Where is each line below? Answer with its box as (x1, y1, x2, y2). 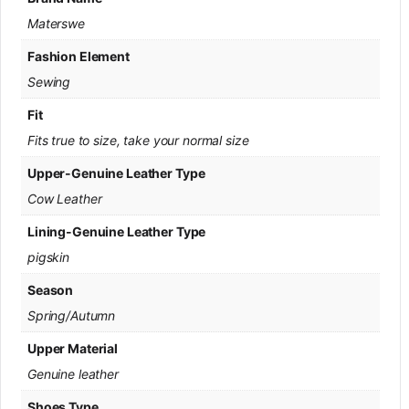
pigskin (27, 248, 70, 265)
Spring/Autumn (27, 307, 116, 323)
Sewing (27, 73, 71, 89)
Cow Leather (27, 190, 102, 206)
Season (27, 281, 74, 298)
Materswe (27, 15, 85, 31)
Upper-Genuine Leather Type (27, 164, 205, 181)
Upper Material (27, 340, 119, 356)
